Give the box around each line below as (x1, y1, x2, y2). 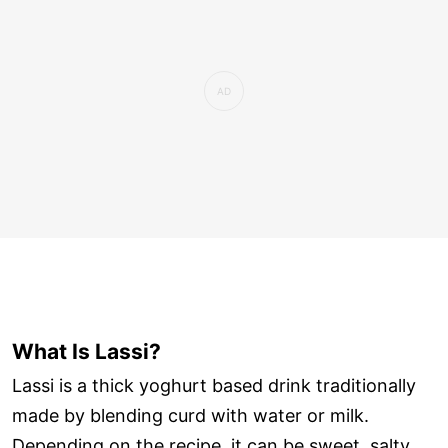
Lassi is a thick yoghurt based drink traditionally (12, 374, 416, 396)
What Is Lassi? (12, 338, 161, 364)
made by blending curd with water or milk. (12, 404, 369, 426)
